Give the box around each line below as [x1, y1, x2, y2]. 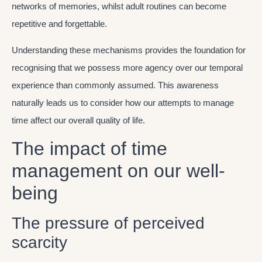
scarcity [12, 233, 67, 252]
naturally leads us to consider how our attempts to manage [12, 97, 234, 108]
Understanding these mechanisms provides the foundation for [12, 44, 246, 55]
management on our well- [12, 160, 225, 182]
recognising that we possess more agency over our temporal [12, 62, 243, 73]
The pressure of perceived [12, 214, 205, 233]
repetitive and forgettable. [12, 19, 107, 29]
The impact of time [12, 138, 167, 160]
